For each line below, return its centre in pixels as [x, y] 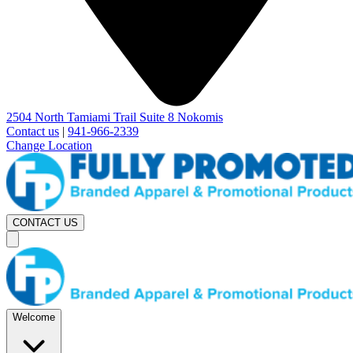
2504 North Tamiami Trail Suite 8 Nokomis [115, 117]
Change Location [49, 145]
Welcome [34, 318]
